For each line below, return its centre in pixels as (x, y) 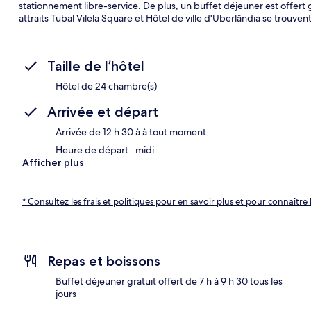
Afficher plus (53, 162)
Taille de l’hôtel (96, 66)
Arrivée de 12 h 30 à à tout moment (131, 132)
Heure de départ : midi (105, 150)
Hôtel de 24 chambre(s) (106, 86)
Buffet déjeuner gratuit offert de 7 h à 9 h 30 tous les (169, 281)
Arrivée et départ (103, 111)
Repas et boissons (104, 261)
